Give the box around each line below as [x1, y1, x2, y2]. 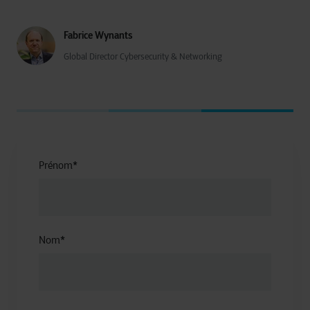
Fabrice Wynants [64, 29, 133, 42]
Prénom [39, 159, 73, 172]
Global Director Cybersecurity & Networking [64, 51, 222, 62]
